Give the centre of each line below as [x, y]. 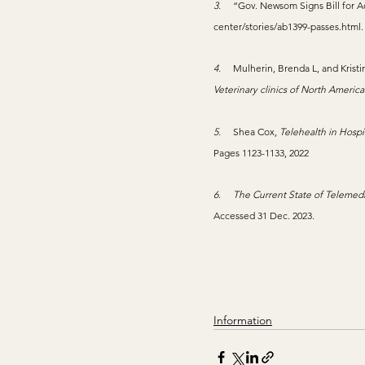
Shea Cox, [256, 132]
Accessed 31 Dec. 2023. [264, 215]
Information [243, 320]
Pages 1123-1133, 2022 [261, 153]
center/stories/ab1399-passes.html [287, 26]
